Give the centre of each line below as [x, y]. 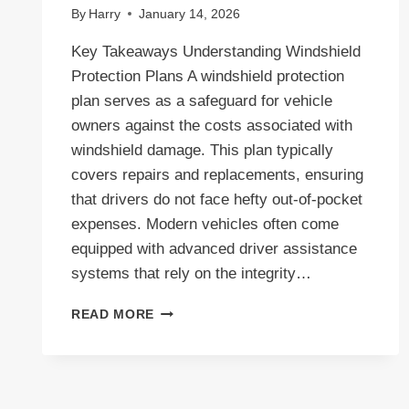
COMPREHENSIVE [213, 309]
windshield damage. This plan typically [202, 150]
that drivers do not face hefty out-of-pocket [217, 199]
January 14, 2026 [190, 14]
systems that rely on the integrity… [191, 273]
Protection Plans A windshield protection [208, 76]
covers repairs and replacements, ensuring [217, 174]
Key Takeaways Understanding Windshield [216, 51]
